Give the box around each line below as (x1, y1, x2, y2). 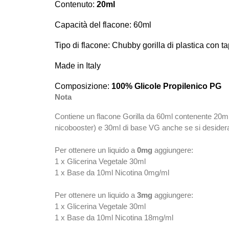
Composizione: (55, 82, 111, 91)
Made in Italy (55, 61, 101, 71)
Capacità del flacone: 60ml (55, 20, 151, 30)
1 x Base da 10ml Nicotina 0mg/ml (55, 168, 169, 177)
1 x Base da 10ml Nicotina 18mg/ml (55, 213, 173, 222)
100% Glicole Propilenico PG (111, 82, 221, 91)
